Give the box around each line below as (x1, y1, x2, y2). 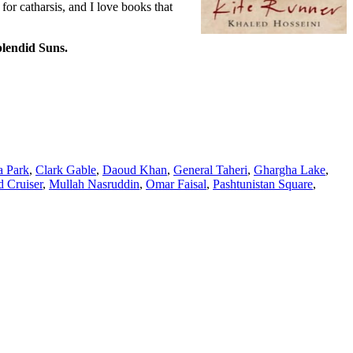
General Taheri (173, 162, 247, 176)
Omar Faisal (146, 176, 206, 191)
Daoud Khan (102, 162, 167, 176)
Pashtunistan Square (213, 176, 313, 191)
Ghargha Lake (254, 162, 325, 176)
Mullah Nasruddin (49, 176, 139, 191)
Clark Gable (35, 162, 96, 176)
